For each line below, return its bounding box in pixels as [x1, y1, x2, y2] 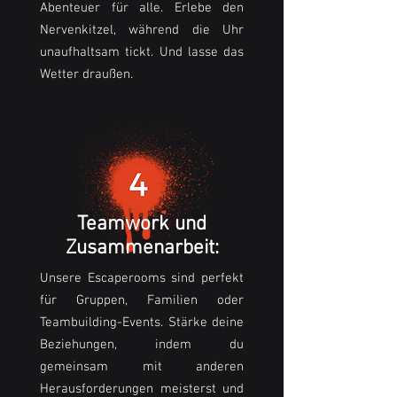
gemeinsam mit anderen [40, 359, 244, 376]
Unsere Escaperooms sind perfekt [40, 270, 244, 287]
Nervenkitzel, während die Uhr [40, 22, 244, 39]
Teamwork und [77, 212, 206, 237]
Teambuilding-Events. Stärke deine [40, 315, 244, 331]
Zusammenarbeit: [65, 236, 219, 261]
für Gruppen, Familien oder [40, 292, 244, 309]
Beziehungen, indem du [40, 337, 244, 354]
